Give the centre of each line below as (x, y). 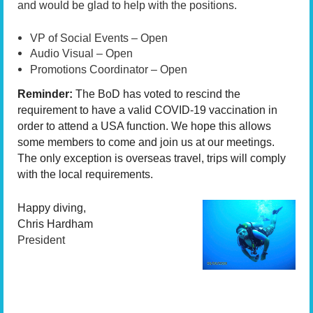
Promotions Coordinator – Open (109, 69)
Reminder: (45, 94)
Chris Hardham (55, 224)
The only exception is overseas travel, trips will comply (152, 158)
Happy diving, (52, 208)
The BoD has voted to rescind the (158, 94)
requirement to (54, 110)
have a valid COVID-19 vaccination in (184, 110)
